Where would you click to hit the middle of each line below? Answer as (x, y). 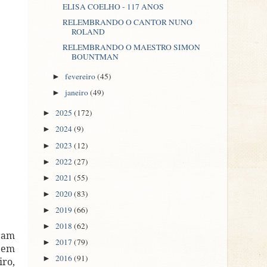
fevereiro (81, 77)
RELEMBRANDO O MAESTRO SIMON (131, 47)
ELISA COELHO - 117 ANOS (113, 7)
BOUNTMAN (95, 57)
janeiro (78, 93)
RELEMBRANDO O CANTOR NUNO (127, 22)
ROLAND (88, 32)
